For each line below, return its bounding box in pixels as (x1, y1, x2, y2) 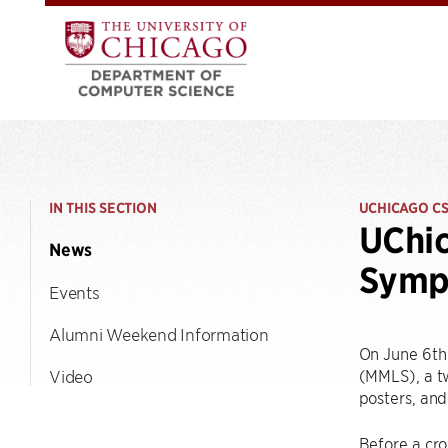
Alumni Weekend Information (49, 324, 269, 344)
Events (49, 282, 100, 302)
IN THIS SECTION (49, 199, 157, 217)
